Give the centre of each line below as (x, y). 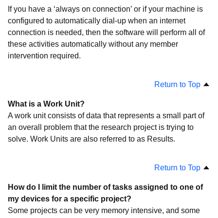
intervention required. (44, 56)
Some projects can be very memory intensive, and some (104, 210)
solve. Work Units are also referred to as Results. (91, 139)
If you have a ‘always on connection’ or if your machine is (105, 9)
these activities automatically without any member (93, 44)
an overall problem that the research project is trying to (101, 127)
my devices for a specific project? (70, 199)
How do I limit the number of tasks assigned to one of (105, 187)
